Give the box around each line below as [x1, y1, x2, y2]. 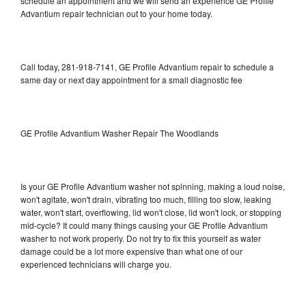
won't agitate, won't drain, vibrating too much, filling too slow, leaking [20, 193, 271, 205]
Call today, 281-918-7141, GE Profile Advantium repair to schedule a [20, 60, 274, 72]
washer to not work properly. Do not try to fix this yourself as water [20, 232, 261, 244]
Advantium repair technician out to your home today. [20, 7, 212, 19]
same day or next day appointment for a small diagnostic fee [20, 73, 242, 85]
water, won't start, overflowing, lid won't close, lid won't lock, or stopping [20, 206, 281, 218]
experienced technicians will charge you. [20, 258, 171, 270]
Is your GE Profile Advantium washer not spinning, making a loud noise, [20, 180, 285, 192]
